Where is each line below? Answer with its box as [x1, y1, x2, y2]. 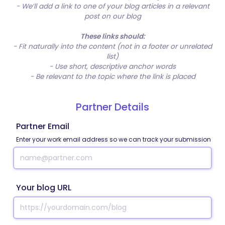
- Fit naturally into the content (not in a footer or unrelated [13, 42, 212, 51]
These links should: [80, 32, 145, 41]
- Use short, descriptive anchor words [49, 62, 176, 71]
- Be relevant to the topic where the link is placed [30, 72, 195, 81]
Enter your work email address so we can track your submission [16, 135, 211, 144]
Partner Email [16, 121, 69, 132]
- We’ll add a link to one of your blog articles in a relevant [16, 2, 209, 11]
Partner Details [76, 100, 149, 114]
